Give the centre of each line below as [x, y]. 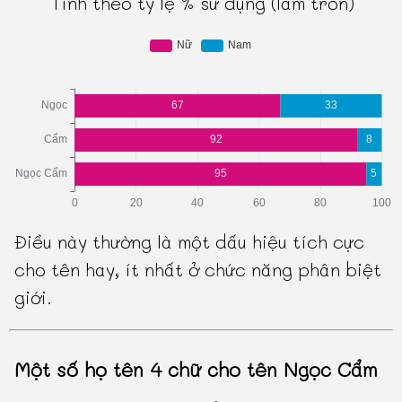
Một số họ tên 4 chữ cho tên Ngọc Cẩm [197, 370]
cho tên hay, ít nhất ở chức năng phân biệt [198, 270]
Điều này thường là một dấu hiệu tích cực [190, 242]
